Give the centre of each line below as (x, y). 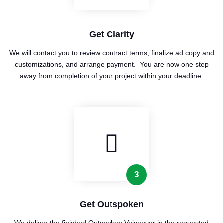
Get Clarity (111, 35)
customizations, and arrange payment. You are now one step (111, 64)
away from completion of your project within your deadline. (111, 76)
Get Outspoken (111, 204)
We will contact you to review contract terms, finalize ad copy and (111, 53)
